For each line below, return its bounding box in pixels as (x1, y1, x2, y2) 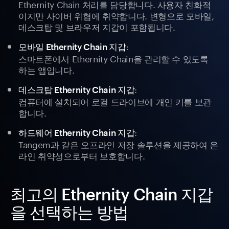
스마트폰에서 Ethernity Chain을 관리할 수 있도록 (18, 51, 209, 65)
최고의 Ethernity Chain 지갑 (10, 185, 213, 204)
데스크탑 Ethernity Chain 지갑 (18, 84, 135, 95)
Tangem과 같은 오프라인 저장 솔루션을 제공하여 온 (18, 137, 218, 151)
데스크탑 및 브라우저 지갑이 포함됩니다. (18, 19, 175, 33)
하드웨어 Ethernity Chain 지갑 (18, 127, 135, 138)
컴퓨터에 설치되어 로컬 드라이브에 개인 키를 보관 (18, 94, 212, 108)
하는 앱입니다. (18, 62, 75, 76)
